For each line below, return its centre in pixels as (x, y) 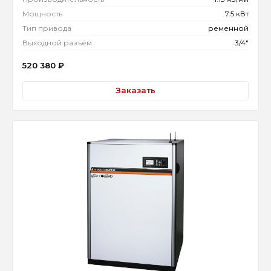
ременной (228, 28)
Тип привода (47, 28)
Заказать (135, 90)
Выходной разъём (57, 42)
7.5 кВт (237, 13)
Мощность (42, 13)
